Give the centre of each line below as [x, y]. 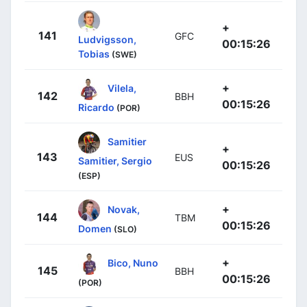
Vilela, [122, 88]
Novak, [124, 209]
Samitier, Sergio [115, 160]
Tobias [94, 53]
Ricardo [96, 107]
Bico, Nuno [133, 262]
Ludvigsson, [107, 39]
